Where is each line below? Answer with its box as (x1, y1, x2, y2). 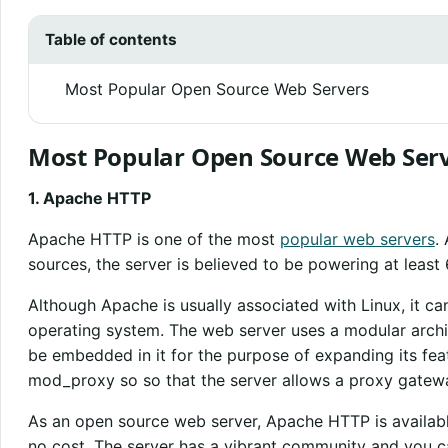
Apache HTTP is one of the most (27, 228, 280, 249)
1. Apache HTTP (27, 187, 151, 208)
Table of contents (44, 29, 177, 49)
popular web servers (279, 228, 435, 249)
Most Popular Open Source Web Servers (64, 78, 369, 99)
